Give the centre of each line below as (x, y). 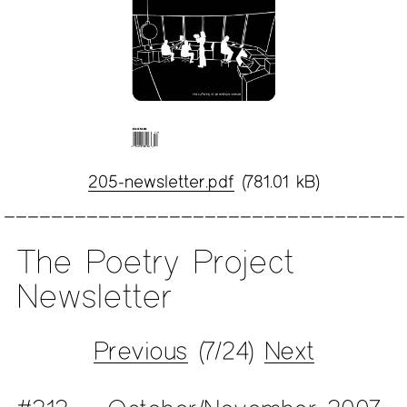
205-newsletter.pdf (161, 181)
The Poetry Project (154, 261)
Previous (140, 350)
